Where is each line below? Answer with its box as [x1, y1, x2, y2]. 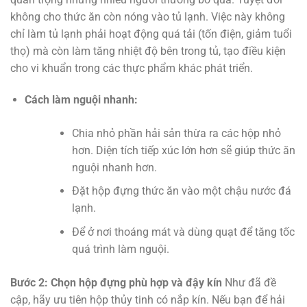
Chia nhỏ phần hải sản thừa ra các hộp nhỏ [71, 126, 281, 140]
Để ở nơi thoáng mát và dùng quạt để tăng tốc [71, 225, 295, 238]
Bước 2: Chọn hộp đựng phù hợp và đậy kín [10, 275, 222, 289]
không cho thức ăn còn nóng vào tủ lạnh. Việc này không [10, 10, 285, 23]
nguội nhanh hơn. [71, 160, 157, 174]
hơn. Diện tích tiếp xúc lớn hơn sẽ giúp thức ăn [71, 143, 295, 157]
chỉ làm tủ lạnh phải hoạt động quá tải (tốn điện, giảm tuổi [10, 27, 292, 40]
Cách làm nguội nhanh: [24, 93, 138, 106]
